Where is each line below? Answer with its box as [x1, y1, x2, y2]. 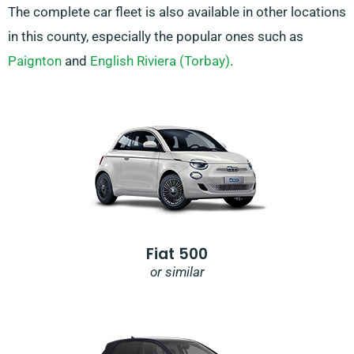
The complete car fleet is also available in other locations [8, 4, 346, 21]
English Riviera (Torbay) [90, 53, 230, 70]
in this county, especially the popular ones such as [8, 28, 303, 45]
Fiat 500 [146, 243, 208, 265]
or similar [149, 264, 205, 281]
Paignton [8, 53, 62, 70]
